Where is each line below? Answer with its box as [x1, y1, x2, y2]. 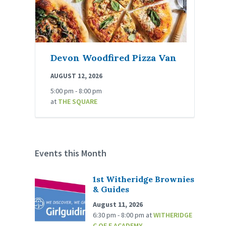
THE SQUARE [58, 97, 98, 106]
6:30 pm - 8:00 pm [93, 210, 146, 220]
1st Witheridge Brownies [93, 174, 195, 185]
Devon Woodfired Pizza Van [50, 52, 177, 64]
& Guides [93, 184, 130, 195]
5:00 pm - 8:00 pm [50, 86, 102, 96]
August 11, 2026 [93, 200, 143, 209]
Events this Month [35, 147, 107, 159]
